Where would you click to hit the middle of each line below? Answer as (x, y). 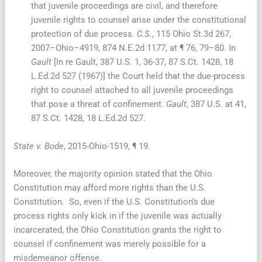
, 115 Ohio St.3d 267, (192, 34)
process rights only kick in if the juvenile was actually (118, 216)
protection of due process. (83, 34)
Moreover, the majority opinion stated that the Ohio (113, 174)
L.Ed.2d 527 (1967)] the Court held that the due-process (138, 76)
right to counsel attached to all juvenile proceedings (132, 90)
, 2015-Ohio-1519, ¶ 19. (107, 146)
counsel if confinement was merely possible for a (110, 244)
